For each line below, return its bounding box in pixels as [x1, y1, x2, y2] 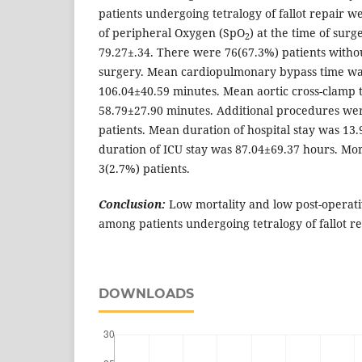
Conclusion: [99, 196, 166, 213]
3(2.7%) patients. [99, 161, 190, 177]
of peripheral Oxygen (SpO [99, 25, 245, 41]
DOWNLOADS [99, 286, 194, 302]
